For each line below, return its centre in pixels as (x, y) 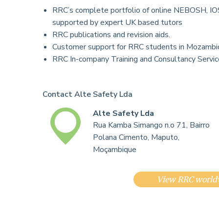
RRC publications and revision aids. (111, 35)
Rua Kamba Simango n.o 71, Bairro (152, 125)
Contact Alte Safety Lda (88, 94)
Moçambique (115, 150)
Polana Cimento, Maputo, (136, 137)
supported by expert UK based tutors (117, 22)
